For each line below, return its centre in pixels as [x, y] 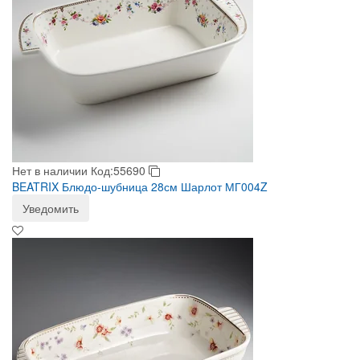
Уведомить [51, 208]
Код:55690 [120, 170]
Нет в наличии [50, 170]
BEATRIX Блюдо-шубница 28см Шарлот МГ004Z [140, 186]
